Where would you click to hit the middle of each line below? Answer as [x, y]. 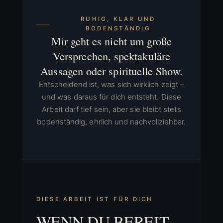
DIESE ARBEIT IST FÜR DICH [95, 199]
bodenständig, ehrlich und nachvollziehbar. [111, 122]
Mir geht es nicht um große [111, 41]
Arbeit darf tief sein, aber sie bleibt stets [111, 109]
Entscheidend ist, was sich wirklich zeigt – [111, 84]
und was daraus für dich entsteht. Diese [111, 97]
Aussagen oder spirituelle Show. [111, 71]
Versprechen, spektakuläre [111, 56]
